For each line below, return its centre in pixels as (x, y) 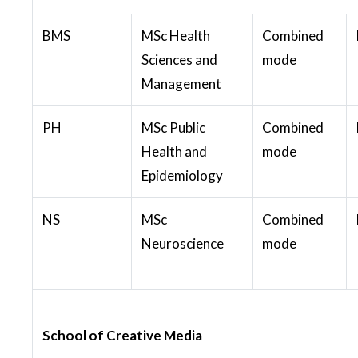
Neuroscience (183, 243)
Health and (174, 151)
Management (181, 83)
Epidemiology (182, 175)
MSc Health (176, 35)
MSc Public (173, 127)
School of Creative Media (122, 335)
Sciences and (179, 59)
